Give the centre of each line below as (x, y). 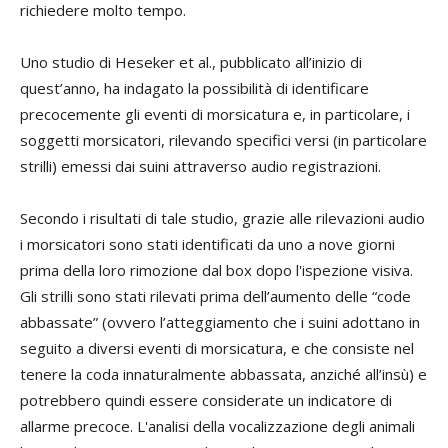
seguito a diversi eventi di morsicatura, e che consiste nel (217, 347)
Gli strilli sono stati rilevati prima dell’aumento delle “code (215, 295)
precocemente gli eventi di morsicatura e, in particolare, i (215, 113)
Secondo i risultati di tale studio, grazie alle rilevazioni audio (222, 217)
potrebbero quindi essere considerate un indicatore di (206, 399)
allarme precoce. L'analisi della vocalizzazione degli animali (217, 425)
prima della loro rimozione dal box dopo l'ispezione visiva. (216, 269)
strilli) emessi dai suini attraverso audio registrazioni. (200, 165)
